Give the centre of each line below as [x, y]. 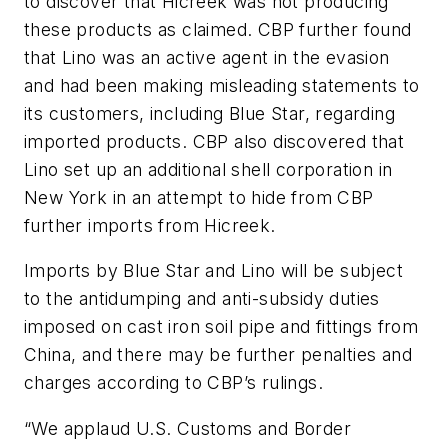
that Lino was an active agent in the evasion [207, 57]
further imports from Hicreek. [150, 225]
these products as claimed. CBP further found [218, 29]
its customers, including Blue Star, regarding [209, 113]
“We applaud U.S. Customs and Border [187, 428]
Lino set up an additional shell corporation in [208, 169]
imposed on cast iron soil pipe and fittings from [221, 327]
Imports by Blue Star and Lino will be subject [213, 271]
